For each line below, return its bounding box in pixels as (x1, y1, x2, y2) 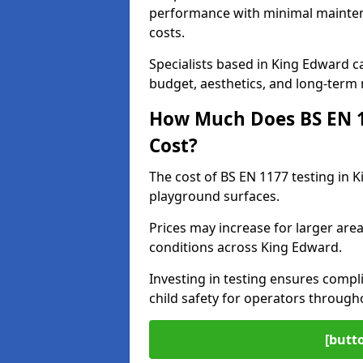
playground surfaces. (149, 187, 280, 205)
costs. (149, 23, 185, 41)
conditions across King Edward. (149, 238, 342, 256)
